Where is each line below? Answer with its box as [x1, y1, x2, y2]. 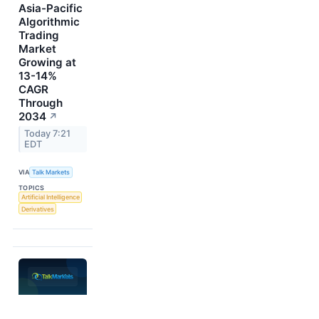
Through [19, 96, 63, 110]
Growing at [19, 56, 76, 70]
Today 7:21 [24, 128, 71, 140]
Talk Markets [32, 168, 70, 177]
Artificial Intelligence [21, 193, 80, 202]
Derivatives [21, 204, 54, 213]
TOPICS [19, 183, 45, 192]
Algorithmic [19, 15, 80, 29]
